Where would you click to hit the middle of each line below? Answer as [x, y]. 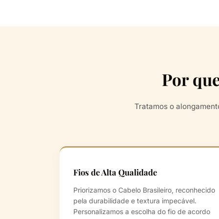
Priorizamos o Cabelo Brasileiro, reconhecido [144, 190]
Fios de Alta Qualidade [115, 172]
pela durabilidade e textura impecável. [135, 201]
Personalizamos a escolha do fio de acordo [142, 212]
